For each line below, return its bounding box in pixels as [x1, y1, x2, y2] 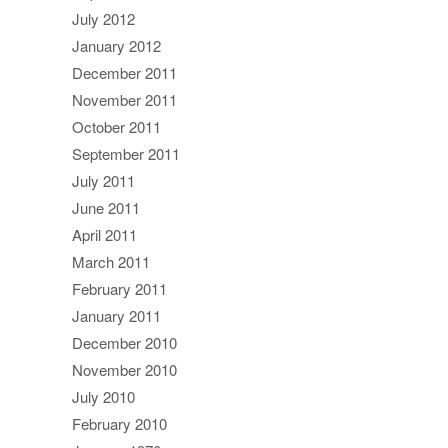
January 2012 [72, 34, 161, 56]
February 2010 [72, 412, 167, 434]
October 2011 [72, 115, 161, 137]
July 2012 [72, 7, 135, 29]
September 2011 [72, 142, 180, 164]
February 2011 [72, 277, 167, 299]
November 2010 [72, 358, 177, 380]
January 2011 [72, 304, 161, 326]
